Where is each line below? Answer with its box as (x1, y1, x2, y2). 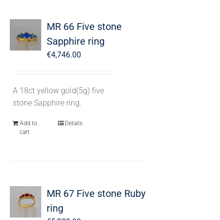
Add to (19, 120, 37, 127)
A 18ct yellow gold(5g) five (12, 86, 104, 95)
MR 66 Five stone (46, 21, 122, 32)
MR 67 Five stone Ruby (46, 188, 145, 199)
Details (64, 120, 82, 127)
